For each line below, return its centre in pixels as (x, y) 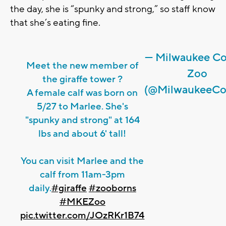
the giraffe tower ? (82, 79)
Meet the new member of (82, 66)
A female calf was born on (82, 93)
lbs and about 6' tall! (82, 134)
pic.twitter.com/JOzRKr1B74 (82, 216)
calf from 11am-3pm (82, 175)
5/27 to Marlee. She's (82, 107)
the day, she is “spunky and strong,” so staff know (113, 9)
